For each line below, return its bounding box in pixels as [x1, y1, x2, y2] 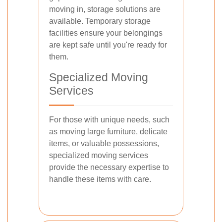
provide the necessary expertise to [49, 163, 169, 171]
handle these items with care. [49, 175, 151, 183]
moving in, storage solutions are [49, 5, 161, 13]
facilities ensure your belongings [49, 29, 163, 37]
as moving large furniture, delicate [49, 127, 167, 136]
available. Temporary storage [49, 17, 151, 25]
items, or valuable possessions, [49, 139, 159, 148]
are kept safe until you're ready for [49, 41, 167, 49]
